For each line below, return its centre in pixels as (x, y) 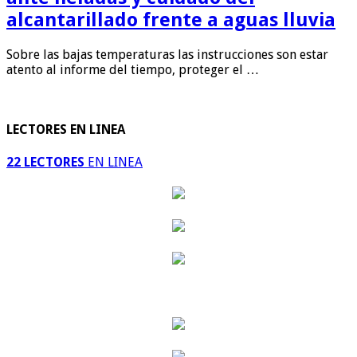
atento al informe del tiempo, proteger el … (133, 70)
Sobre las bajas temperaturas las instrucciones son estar (167, 55)
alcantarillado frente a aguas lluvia (171, 20)
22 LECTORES (45, 162)
